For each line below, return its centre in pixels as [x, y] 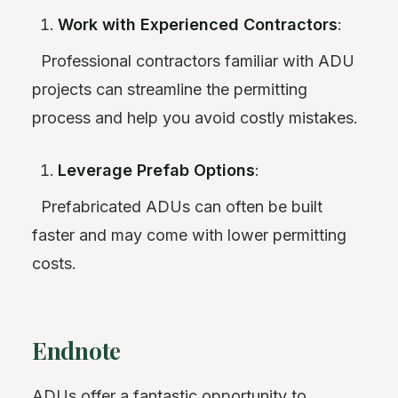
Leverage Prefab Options [157, 170]
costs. [54, 263]
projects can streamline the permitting [170, 89]
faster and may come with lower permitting [189, 235]
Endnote [77, 350]
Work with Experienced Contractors [198, 24]
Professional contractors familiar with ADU [193, 60]
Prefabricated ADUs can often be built [177, 206]
